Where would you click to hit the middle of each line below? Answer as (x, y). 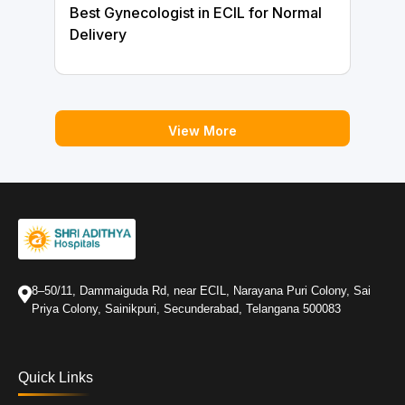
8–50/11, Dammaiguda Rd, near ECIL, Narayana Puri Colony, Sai (201, 290)
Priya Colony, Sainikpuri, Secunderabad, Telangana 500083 (186, 308)
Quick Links (56, 377)
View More (202, 131)
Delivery (98, 35)
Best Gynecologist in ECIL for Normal (195, 13)
